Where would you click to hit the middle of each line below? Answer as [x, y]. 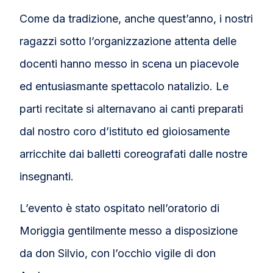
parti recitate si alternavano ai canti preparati [132, 109]
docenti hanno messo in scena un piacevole [129, 64]
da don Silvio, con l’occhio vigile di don [118, 253]
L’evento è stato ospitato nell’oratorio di [120, 208]
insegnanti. [47, 177]
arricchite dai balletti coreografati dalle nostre [134, 154]
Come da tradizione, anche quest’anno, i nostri [136, 19]
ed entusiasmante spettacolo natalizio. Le [124, 87]
